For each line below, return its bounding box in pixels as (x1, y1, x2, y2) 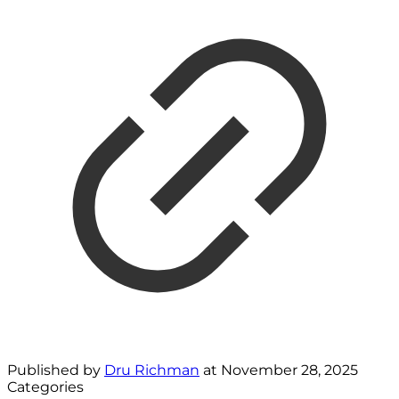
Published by (7, 362, 104, 379)
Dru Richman (104, 362, 199, 379)
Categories (7, 379, 84, 396)
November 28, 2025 (221, 362, 358, 379)
